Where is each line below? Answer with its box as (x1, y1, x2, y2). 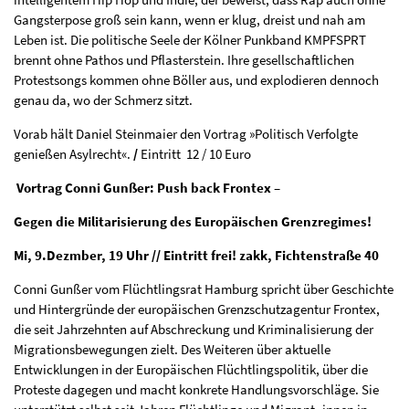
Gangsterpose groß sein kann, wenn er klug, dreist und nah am (14, 11, 365, 29)
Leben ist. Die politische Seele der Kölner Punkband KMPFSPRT (14, 31, 366, 49)
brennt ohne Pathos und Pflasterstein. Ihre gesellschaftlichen (14, 51, 354, 69)
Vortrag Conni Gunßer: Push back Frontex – (16, 179, 280, 197)
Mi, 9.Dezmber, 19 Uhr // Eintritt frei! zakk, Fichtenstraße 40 (14, 246, 379, 265)
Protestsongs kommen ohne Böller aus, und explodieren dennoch (14, 71, 379, 89)
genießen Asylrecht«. (14, 145, 133, 163)
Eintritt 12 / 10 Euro (141, 145, 251, 163)
